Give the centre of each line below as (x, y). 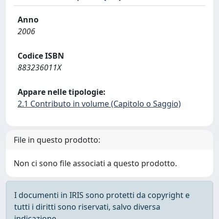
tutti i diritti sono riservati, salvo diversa (87, 207)
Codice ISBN (41, 56)
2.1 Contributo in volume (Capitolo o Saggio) (99, 104)
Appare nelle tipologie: (62, 92)
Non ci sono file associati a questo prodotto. (95, 163)
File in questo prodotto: (57, 140)
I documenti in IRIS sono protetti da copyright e (102, 195)
